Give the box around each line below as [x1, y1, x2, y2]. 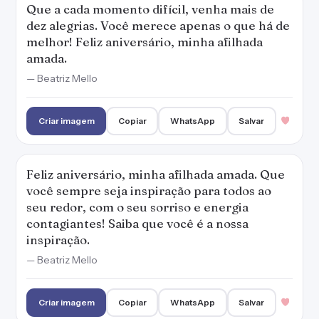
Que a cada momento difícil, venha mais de [26, 1, 274, 16]
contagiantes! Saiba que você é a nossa [26, 216, 249, 231]
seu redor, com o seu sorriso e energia [26, 199, 249, 214]
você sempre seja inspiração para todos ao [26, 183, 271, 198]
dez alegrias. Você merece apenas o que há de [26, 18, 290, 33]
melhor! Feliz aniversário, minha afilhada [26, 34, 263, 49]
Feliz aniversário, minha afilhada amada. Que [26, 167, 285, 182]
